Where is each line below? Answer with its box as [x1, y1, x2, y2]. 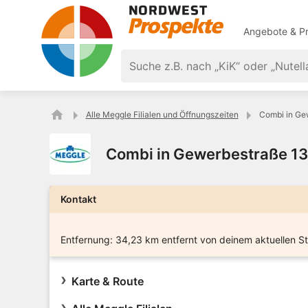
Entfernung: [60, 234, 113, 245]
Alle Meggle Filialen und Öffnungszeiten [85, 109, 239, 120]
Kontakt [60, 193, 96, 205]
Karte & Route [71, 274, 144, 288]
